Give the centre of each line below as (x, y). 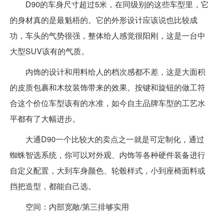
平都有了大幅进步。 (45, 118)
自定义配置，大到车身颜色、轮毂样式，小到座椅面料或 (108, 170)
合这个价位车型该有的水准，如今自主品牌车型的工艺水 (108, 103)
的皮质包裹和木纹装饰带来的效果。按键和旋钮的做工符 (108, 87)
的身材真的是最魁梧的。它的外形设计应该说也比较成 (104, 20)
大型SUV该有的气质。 (49, 51)
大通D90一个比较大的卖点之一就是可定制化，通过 (107, 139)
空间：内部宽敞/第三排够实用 (69, 206)
